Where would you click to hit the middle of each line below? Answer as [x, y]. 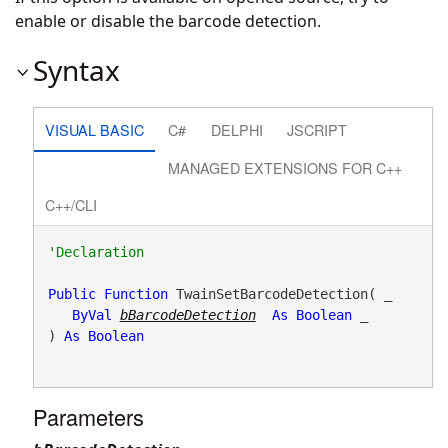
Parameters [88, 416]
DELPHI [236, 129]
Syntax [76, 70]
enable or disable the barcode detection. [168, 21]
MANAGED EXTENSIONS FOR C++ [285, 167]
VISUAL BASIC [94, 129]
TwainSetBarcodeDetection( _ [279, 293]
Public [71, 293]
